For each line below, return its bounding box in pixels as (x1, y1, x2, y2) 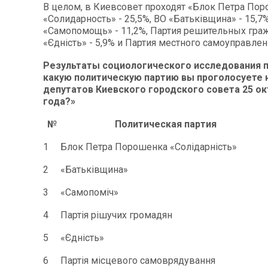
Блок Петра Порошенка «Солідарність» (60, 141, 237, 153)
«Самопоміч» (60, 186, 118, 198)
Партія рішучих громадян (60, 209, 172, 221)
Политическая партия (114, 118, 217, 130)
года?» (43, 95, 75, 107)
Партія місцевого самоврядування (60, 254, 215, 266)
